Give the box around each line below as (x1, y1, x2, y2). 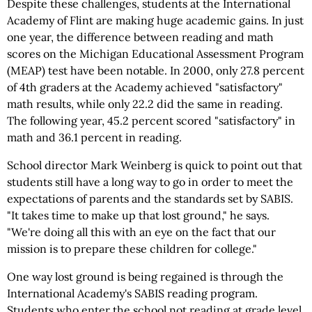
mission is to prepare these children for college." (7, 242, 257, 256)
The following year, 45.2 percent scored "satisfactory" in (7, 114, 295, 127)
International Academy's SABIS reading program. (7, 286, 258, 300)
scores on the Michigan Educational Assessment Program (7, 47, 304, 61)
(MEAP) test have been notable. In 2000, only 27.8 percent (7, 63, 304, 77)
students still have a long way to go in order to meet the (7, 175, 293, 189)
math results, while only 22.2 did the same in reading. (7, 97, 283, 111)
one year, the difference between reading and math (7, 30, 274, 44)
